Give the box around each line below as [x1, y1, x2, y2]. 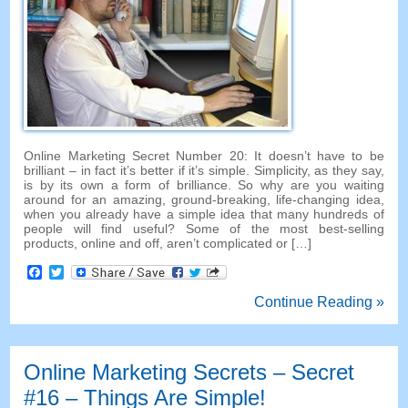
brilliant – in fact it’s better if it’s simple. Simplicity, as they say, [24, 163, 384, 178]
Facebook [42, 264, 107, 280]
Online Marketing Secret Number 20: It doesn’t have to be [24, 148, 384, 164]
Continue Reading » [253, 294, 384, 311]
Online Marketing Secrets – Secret [24, 360, 355, 385]
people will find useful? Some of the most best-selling [24, 221, 384, 237]
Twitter [64, 264, 107, 280]
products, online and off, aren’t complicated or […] [24, 236, 312, 251]
